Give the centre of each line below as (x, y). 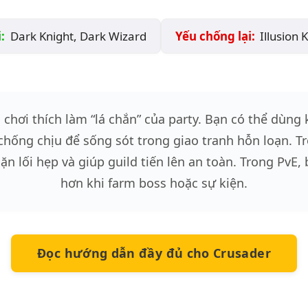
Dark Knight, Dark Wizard (77, 36)
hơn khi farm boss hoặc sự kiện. (154, 183)
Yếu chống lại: (215, 36)
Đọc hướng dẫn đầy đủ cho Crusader (154, 253)
